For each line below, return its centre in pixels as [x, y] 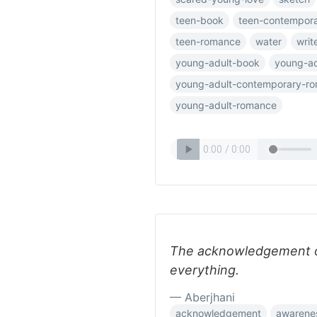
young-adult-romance [226, 105]
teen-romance [208, 41]
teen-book [200, 20]
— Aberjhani [202, 297]
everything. [204, 270]
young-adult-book [218, 63]
